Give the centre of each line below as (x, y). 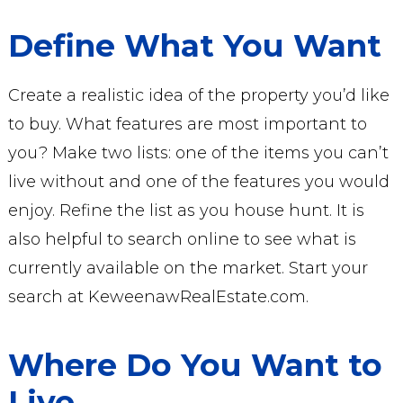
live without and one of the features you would (198, 182)
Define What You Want (194, 46)
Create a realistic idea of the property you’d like (198, 95)
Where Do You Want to (195, 365)
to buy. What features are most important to (187, 124)
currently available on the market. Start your (188, 268)
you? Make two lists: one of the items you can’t (198, 153)
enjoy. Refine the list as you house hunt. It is (186, 210)
